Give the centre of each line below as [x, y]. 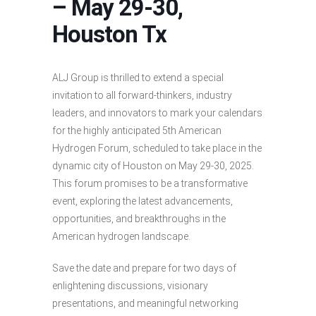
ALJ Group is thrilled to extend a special [138, 78]
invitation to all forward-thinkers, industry [142, 96]
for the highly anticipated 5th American [137, 131]
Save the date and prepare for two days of [144, 268]
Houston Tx [109, 35]
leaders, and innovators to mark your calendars [157, 113]
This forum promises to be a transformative [150, 184]
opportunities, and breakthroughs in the [139, 219]
